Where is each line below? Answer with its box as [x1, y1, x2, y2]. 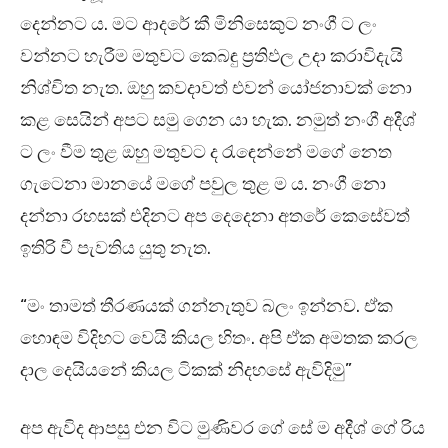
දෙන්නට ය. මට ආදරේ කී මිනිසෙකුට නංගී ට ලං [20, 13, 377, 36]
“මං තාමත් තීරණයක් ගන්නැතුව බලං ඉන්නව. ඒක [20, 295, 393, 318]
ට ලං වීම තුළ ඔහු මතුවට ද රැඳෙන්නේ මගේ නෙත [20, 141, 392, 164]
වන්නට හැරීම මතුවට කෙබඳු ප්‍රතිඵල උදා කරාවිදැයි [20, 45, 403, 68]
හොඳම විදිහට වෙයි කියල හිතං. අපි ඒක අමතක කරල [20, 327, 418, 350]
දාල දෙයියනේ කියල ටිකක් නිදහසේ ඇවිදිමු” [20, 359, 352, 382]
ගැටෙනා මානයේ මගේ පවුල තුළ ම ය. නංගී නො [20, 173, 386, 196]
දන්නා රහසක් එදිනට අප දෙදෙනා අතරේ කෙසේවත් [20, 205, 410, 228]
